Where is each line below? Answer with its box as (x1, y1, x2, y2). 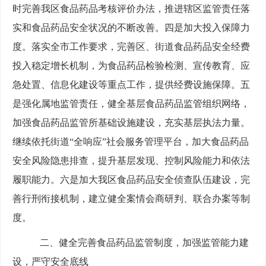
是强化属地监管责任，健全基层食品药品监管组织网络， (12, 99, 250, 109)
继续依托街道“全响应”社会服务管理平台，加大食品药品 (12, 137, 249, 147)
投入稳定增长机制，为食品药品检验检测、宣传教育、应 (12, 61, 250, 71)
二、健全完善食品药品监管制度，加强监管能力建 (30, 237, 249, 248)
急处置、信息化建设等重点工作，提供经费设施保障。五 (12, 80, 250, 90)
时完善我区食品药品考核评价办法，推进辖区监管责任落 (12, 4, 250, 14)
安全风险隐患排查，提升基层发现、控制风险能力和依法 (12, 156, 250, 166)
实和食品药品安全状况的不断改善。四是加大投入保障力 (12, 23, 250, 33)
